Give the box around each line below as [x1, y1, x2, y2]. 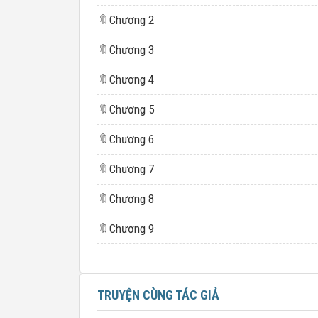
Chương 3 [109, 43, 154, 57]
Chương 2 [109, 13, 154, 27]
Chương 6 [109, 132, 154, 146]
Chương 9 [109, 221, 154, 236]
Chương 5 [109, 102, 154, 116]
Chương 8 [109, 192, 154, 206]
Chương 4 [109, 72, 154, 87]
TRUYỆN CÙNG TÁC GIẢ [97, 287, 219, 302]
